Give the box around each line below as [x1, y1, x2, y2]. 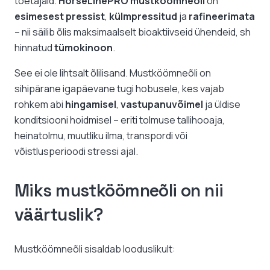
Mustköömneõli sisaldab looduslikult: [14, 242, 175, 256]
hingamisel [65, 98, 116, 111]
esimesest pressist [14, 10, 105, 24]
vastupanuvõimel [121, 98, 203, 111]
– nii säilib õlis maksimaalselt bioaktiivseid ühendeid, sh [14, 25, 251, 39]
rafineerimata [189, 10, 255, 24]
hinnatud [14, 41, 54, 55]
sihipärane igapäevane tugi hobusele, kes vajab [14, 82, 224, 96]
